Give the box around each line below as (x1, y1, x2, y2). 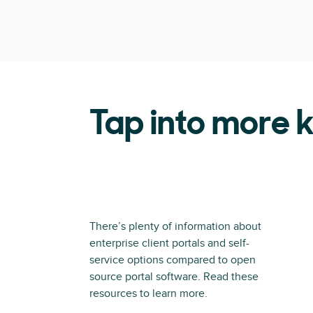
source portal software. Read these (89, 270, 259, 284)
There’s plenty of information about (89, 219, 261, 233)
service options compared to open (89, 253, 256, 267)
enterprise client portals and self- (89, 236, 249, 250)
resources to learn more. (89, 286, 208, 300)
